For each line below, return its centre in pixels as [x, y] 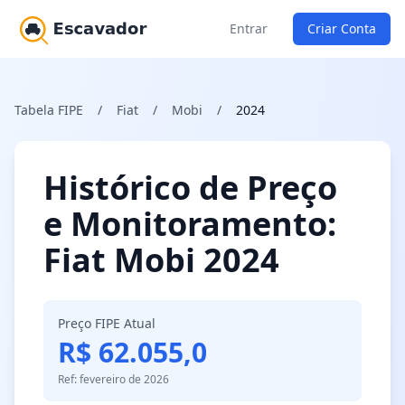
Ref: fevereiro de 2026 [113, 379]
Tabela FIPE [49, 110]
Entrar [249, 28]
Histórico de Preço [190, 188]
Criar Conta [342, 28]
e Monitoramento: [190, 224]
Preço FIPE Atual [107, 323]
